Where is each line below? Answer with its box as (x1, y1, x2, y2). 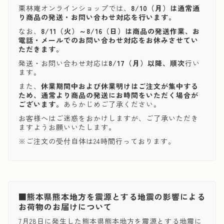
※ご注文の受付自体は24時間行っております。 (18, 135, 175, 146)
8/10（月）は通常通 (131, 2, 200, 13)
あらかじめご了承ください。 (63, 98, 161, 109)
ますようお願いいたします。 (18, 121, 116, 132)
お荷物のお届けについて (18, 200, 112, 212)
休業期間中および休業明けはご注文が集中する (41, 80, 198, 91)
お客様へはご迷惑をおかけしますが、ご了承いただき (18, 112, 198, 123)
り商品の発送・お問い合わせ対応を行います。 (18, 11, 176, 22)
